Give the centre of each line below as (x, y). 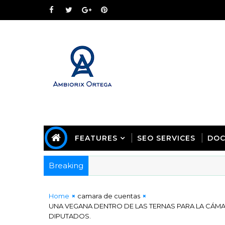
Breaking (66, 165)
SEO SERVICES (166, 138)
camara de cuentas (109, 196)
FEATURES (96, 138)
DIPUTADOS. (70, 216)
